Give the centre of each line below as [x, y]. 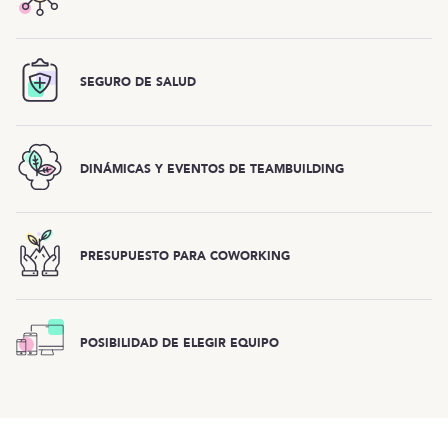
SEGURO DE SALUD [138, 81]
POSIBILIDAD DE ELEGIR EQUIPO [179, 342]
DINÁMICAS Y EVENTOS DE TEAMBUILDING [212, 168]
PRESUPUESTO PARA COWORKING [185, 255]
